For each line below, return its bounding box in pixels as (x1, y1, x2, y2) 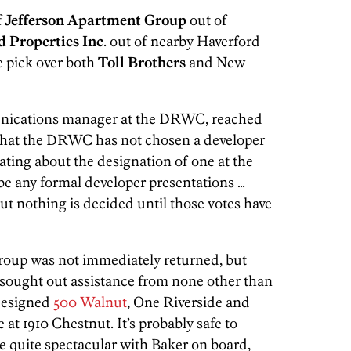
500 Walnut (50, 293, 127, 312)
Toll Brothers (98, 53, 186, 72)
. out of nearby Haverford (103, 32, 260, 51)
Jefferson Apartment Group (5, 11, 186, 30)
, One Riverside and (127, 293, 250, 312)
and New (186, 53, 245, 72)
